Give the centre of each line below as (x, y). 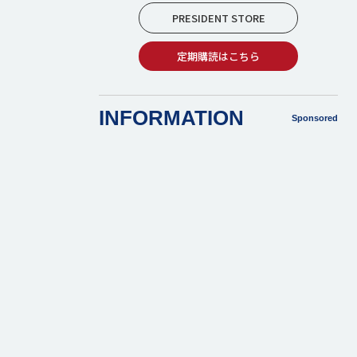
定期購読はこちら (218, 56)
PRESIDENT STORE (218, 18)
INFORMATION (171, 118)
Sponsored (315, 118)
